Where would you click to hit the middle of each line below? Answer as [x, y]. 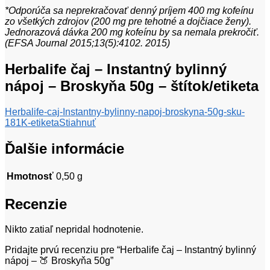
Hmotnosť [30, 176]
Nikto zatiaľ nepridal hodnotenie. [74, 230]
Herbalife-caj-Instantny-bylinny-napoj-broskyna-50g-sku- [125, 111]
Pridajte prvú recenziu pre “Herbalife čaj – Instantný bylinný [130, 250]
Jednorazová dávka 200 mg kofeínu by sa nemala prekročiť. [132, 32]
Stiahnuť [77, 122]
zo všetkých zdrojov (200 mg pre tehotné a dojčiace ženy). [128, 21]
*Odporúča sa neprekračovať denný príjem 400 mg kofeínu [129, 10]
